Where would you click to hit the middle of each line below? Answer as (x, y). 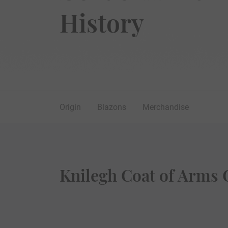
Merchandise (166, 107)
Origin (70, 107)
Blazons (112, 107)
